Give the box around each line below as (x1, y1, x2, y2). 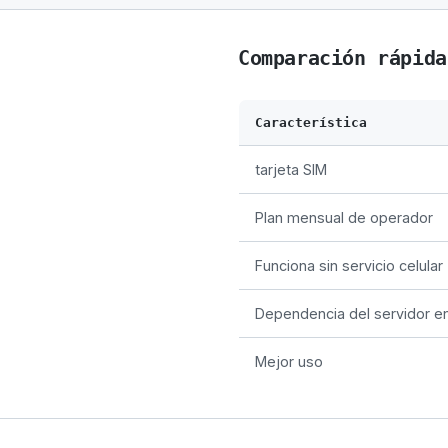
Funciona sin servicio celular (255, 256, 443, 274)
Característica (255, 114, 367, 130)
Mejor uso (255, 352, 323, 370)
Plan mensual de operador (255, 208, 433, 226)
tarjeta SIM (255, 160, 327, 178)
